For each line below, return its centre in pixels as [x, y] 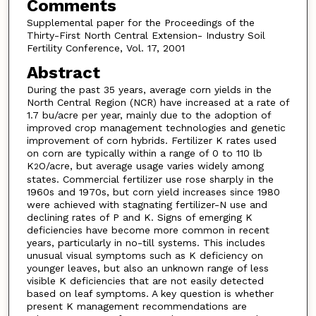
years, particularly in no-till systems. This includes [146, 243]
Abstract [63, 73]
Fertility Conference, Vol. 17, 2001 [105, 48]
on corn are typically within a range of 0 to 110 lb [144, 153]
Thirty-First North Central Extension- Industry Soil [146, 35]
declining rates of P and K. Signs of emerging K [139, 218]
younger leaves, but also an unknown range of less [147, 268]
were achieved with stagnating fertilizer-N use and [147, 205]
